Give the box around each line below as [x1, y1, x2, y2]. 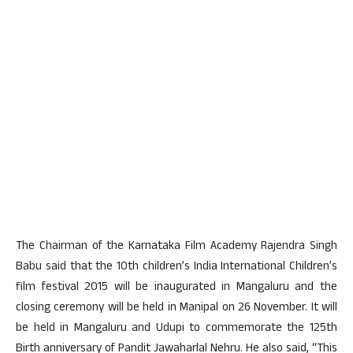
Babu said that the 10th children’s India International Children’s [16, 258, 337, 277]
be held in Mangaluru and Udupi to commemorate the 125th [16, 319, 337, 339]
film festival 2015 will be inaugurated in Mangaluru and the [16, 278, 337, 298]
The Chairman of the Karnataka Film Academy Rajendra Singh [16, 237, 337, 257]
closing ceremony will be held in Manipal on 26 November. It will [16, 299, 337, 318]
